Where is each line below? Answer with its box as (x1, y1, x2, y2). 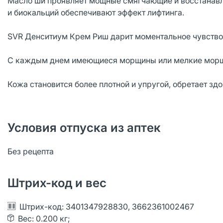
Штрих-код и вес (7, 176, 107, 190)
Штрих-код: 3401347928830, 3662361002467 (19, 202, 194, 212)
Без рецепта (7, 146, 54, 156)
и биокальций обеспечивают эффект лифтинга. (7, 7, 184, 17)
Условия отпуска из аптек (7, 120, 161, 135)
